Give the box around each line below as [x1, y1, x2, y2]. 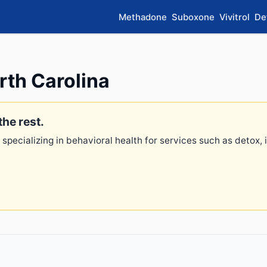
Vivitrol [219, 11, 250, 23]
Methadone [119, 11, 167, 23]
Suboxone [172, 11, 215, 23]
